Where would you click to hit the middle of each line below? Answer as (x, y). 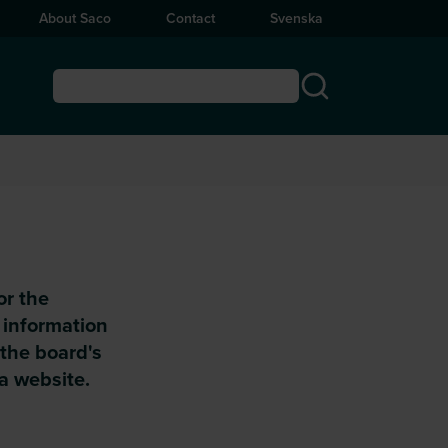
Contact (190, 18)
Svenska (296, 18)
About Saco (75, 18)
